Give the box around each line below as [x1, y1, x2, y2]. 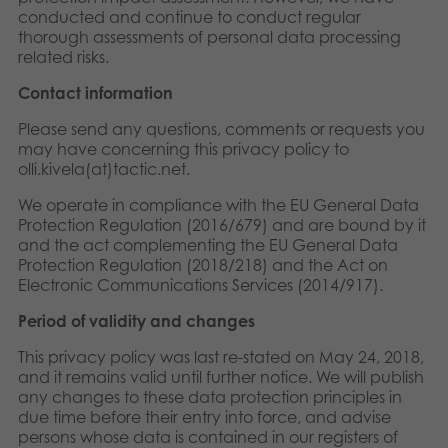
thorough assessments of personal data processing [18, 27, 401, 47]
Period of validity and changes [18, 311, 255, 331]
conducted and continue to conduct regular [18, 7, 361, 27]
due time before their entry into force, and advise [18, 407, 391, 427]
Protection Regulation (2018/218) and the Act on [18, 255, 388, 275]
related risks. [18, 47, 109, 67]
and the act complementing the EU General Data [18, 235, 398, 255]
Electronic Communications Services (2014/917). [18, 275, 383, 295]
